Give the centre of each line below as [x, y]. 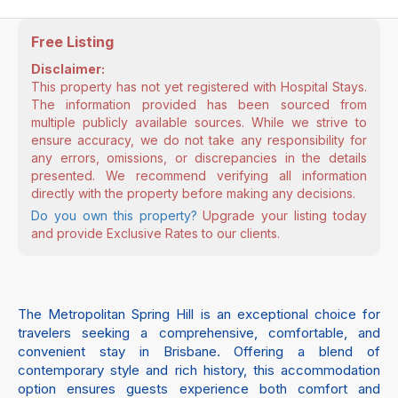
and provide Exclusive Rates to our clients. [155, 233]
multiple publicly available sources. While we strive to [199, 122]
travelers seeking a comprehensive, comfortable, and [199, 332]
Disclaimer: [68, 68]
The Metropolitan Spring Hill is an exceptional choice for [199, 314]
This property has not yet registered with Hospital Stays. [199, 86]
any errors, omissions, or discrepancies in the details [199, 157]
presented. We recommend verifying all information [199, 175]
